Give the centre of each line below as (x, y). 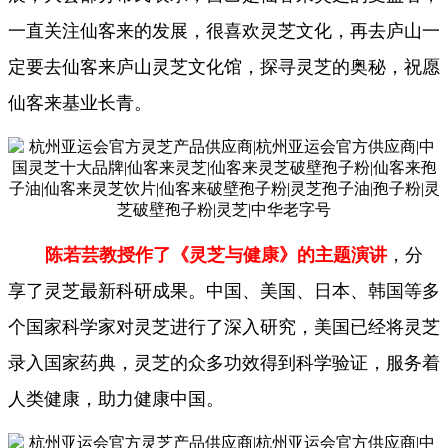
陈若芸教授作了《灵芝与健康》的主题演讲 (216, 255)
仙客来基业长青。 (80, 103)
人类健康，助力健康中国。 (116, 399)
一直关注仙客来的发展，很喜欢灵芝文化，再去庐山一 (224, 31)
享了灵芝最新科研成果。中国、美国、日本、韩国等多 (224, 291)
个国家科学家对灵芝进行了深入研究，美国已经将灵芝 (224, 327)
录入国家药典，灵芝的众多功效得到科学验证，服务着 (224, 363)
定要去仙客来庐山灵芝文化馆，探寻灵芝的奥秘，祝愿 (224, 67)
